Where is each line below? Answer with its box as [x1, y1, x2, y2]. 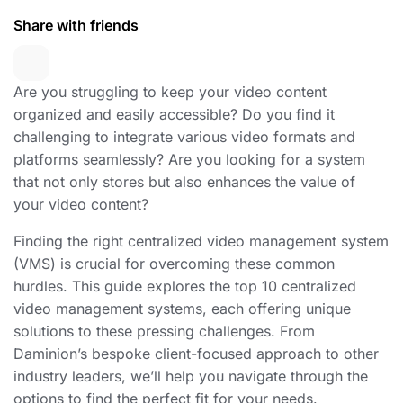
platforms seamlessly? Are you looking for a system [13, 149, 365, 168]
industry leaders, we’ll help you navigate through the [13, 366, 368, 385]
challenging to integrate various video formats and [13, 127, 355, 146]
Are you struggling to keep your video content [13, 82, 327, 101]
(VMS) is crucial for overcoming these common [13, 254, 335, 273]
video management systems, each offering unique [13, 299, 351, 318]
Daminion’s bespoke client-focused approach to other [13, 344, 379, 363]
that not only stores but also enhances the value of [13, 172, 355, 191]
